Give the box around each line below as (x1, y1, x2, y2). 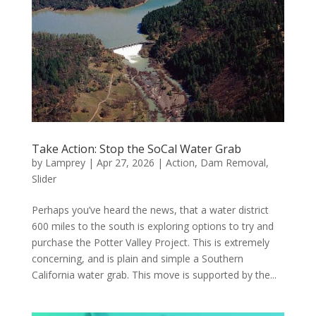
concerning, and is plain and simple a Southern (31, 252, 243, 266)
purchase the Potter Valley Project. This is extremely (31, 236, 269, 250)
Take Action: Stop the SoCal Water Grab (31, 141, 241, 157)
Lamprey (44, 156, 85, 170)
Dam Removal (200, 156, 266, 170)
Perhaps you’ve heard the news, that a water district (31, 203, 269, 217)
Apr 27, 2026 (96, 156, 154, 170)
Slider (31, 172, 56, 186)
